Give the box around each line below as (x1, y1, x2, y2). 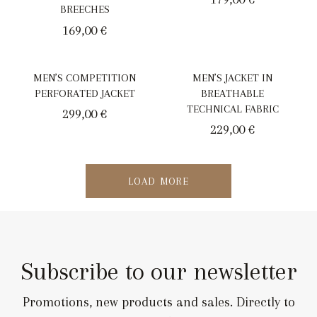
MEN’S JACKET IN (192, 71, 272, 84)
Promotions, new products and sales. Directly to (22, 294, 295, 311)
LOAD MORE (127, 175, 190, 187)
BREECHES (59, 3, 110, 16)
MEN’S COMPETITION (33, 71, 136, 84)
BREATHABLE (201, 86, 264, 100)
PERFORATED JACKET (34, 86, 135, 100)
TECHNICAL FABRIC (186, 102, 279, 115)
